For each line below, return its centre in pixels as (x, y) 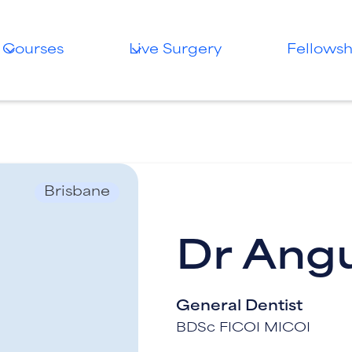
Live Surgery (175, 50)
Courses (33, 50)
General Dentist (239, 306)
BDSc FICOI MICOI (243, 328)
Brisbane (77, 192)
